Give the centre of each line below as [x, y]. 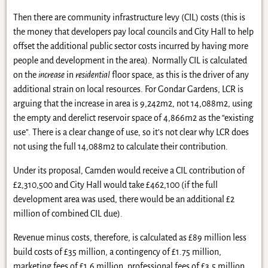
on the [25, 75]
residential [92, 75]
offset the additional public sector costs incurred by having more [130, 46]
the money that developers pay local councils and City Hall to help [133, 32]
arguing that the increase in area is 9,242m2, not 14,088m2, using [133, 104]
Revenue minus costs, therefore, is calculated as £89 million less [130, 238]
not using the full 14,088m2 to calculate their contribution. [120, 147]
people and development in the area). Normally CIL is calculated [130, 61]
